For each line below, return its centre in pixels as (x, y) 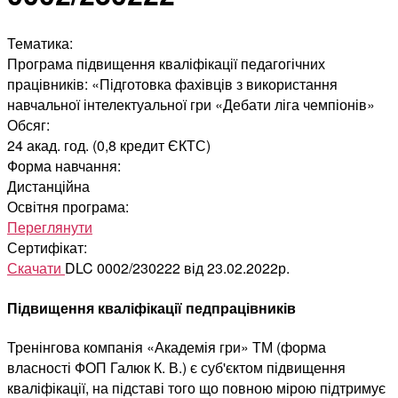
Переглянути (50, 227)
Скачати (36, 268)
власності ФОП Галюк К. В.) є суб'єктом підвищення (176, 367)
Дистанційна (48, 187)
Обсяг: (28, 125)
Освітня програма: (68, 207)
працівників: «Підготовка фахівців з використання (172, 84)
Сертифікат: (47, 248)
